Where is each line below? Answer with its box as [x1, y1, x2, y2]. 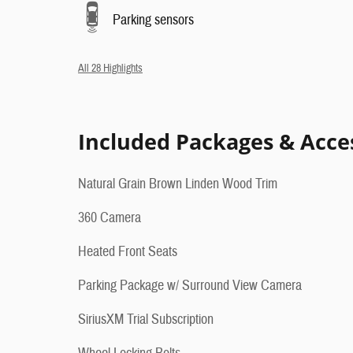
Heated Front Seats [78, 243, 177, 262]
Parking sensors [113, 10, 194, 29]
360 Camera [78, 209, 141, 228]
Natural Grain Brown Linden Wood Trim [78, 175, 277, 194]
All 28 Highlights [78, 61, 143, 76]
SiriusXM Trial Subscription [78, 310, 214, 329]
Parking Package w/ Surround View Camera [78, 277, 302, 295]
